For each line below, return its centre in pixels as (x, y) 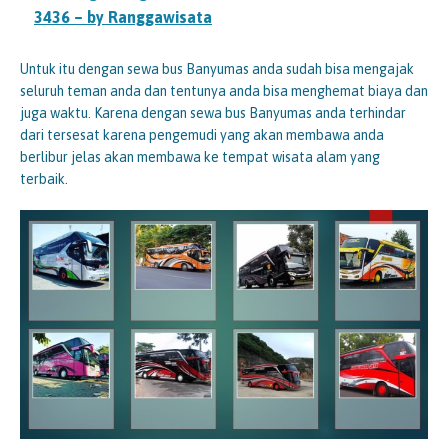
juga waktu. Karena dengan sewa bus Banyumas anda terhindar (213, 112)
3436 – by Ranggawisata (123, 16)
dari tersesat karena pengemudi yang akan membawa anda (202, 134)
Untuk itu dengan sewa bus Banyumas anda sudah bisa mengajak (217, 68)
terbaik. (44, 178)
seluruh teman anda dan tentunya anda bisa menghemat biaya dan (224, 90)
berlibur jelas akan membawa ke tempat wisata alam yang (200, 156)
